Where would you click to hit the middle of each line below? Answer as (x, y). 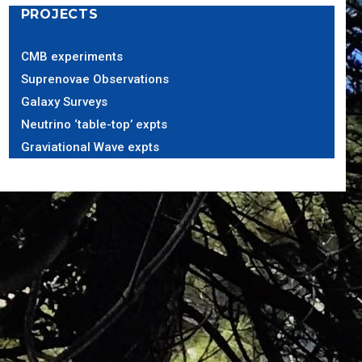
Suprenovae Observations (95, 79)
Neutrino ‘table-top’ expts (94, 124)
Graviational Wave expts (90, 147)
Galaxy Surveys (64, 102)
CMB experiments (72, 57)
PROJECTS (59, 14)
